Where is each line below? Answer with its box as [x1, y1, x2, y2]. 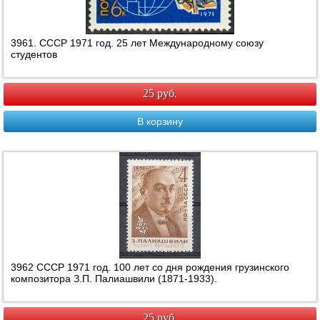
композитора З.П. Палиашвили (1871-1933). [11, 273, 218, 285]
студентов [11, 49, 58, 61]
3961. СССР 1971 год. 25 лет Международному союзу [11, 37, 264, 49]
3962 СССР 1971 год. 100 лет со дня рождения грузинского [11, 261, 290, 274]
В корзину [137, 116, 183, 128]
